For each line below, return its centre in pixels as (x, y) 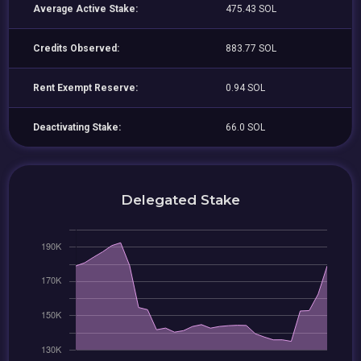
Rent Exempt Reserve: (86, 88)
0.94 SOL (246, 88)
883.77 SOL (251, 48)
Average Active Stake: (86, 9)
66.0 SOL (246, 127)
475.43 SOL (251, 9)
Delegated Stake (180, 199)
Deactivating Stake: (77, 127)
